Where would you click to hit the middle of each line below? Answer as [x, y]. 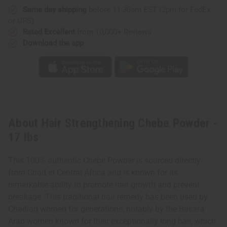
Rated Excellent [49, 32]
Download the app [53, 43]
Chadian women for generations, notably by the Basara [106, 209]
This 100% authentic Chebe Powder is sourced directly [104, 161]
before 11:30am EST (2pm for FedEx [148, 9]
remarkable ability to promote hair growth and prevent [104, 185]
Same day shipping [55, 9]
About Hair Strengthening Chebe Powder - [113, 123]
